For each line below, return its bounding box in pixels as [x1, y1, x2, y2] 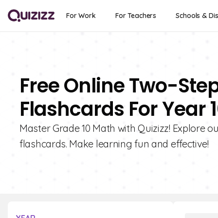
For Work [66, 11, 96, 20]
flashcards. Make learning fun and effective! [19, 138, 209, 150]
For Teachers [115, 11, 157, 20]
